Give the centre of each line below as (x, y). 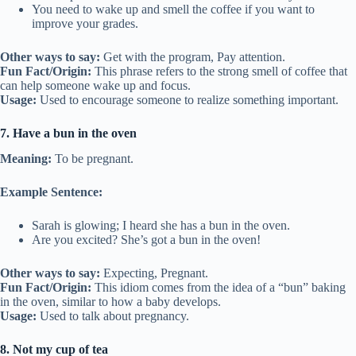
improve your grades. (85, 23)
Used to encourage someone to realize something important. (188, 99)
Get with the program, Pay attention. (193, 56)
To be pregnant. (93, 159)
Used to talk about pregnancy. (113, 316)
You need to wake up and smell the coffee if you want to (173, 9)
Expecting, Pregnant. (154, 273)
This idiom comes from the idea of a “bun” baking (219, 288)
